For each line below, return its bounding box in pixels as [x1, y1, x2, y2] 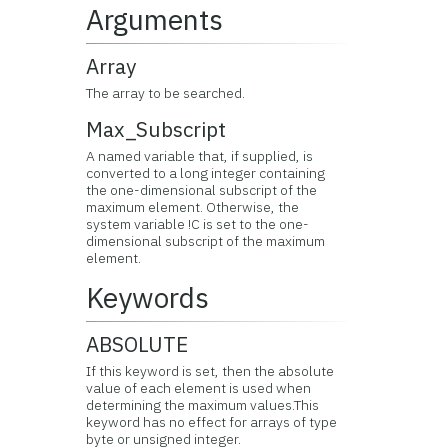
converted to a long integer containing [86, 164, 326, 182]
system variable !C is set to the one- [86, 215, 310, 233]
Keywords [86, 279, 210, 316]
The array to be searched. [86, 84, 246, 102]
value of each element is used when [86, 379, 312, 397]
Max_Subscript [86, 116, 227, 143]
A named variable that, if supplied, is [86, 147, 314, 165]
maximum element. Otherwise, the [86, 198, 300, 216]
